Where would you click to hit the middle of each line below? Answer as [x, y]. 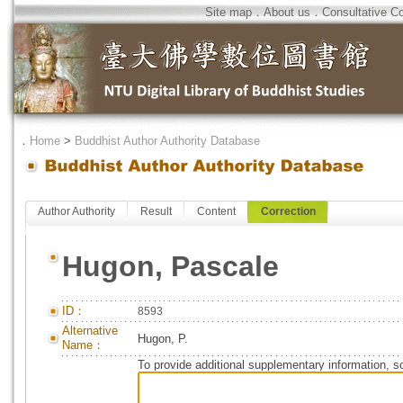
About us [287, 12]
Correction [288, 211]
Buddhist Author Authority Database [167, 141]
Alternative [90, 331]
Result [156, 211]
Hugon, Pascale [170, 266]
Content [216, 211]
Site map [228, 12]
